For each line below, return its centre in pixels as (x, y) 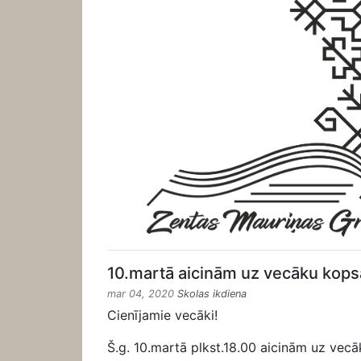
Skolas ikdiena (212, 293)
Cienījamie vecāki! (162, 315)
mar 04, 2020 (142, 293)
